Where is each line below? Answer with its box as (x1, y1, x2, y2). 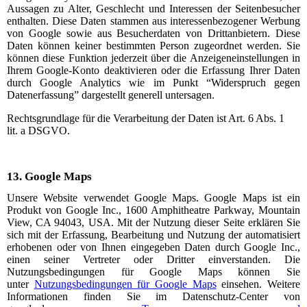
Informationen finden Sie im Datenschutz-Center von (7, 290, 300, 302)
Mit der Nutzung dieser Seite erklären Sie (116, 216, 301, 228)
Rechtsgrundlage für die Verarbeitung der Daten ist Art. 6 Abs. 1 (7, 112, 284, 124)
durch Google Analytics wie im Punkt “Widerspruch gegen (7, 76, 300, 88)
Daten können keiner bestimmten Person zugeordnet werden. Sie (7, 39, 300, 51)
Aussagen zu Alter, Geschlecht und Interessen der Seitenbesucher (7, 2, 300, 14)
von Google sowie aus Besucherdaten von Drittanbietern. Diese (7, 27, 300, 39)
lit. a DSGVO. (7, 124, 70, 136)
